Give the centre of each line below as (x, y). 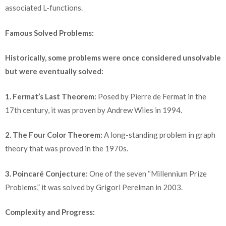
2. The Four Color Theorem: (54, 135)
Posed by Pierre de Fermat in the (151, 96)
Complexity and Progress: (50, 212)
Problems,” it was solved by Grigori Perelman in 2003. (94, 187)
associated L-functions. (44, 8)
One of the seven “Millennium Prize (147, 173)
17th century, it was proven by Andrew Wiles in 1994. (94, 110)
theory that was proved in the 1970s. (67, 149)
